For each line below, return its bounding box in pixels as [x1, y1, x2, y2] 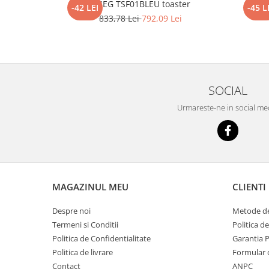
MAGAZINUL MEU [52, 181, 128, 193]
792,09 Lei [141, 13, 182, 25]
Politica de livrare [52, 247, 113, 258]
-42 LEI [71, 2, 98, 14]
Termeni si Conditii [52, 219, 118, 231]
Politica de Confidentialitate [52, 233, 151, 244]
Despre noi [52, 205, 91, 217]
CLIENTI [232, 181, 266, 193]
